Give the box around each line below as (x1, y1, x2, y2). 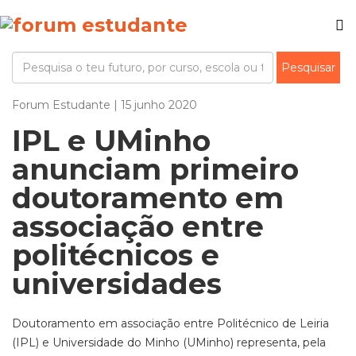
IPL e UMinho (12, 123, 211, 158)
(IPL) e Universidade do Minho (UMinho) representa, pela (12, 335, 326, 350)
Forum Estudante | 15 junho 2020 (12, 98, 197, 112)
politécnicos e (12, 238, 219, 273)
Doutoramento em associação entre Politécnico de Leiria (12, 316, 329, 331)
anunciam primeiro (12, 152, 299, 187)
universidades (12, 266, 222, 301)
